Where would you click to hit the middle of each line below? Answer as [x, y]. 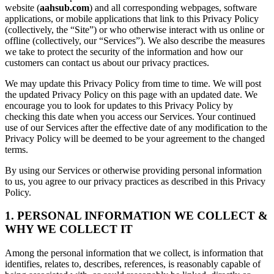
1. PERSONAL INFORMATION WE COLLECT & [136, 216]
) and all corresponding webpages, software [173, 7]
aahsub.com [65, 7]
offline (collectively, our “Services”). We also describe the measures [135, 40]
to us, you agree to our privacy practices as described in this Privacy [135, 181]
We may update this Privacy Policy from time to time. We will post [133, 83]
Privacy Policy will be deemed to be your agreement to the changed [135, 138]
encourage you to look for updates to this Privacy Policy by [119, 105]
